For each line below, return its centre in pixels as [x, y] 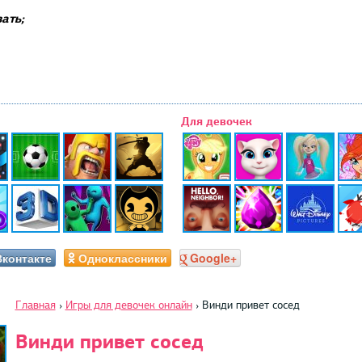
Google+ [213, 257]
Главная [35, 305]
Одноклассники [122, 257]
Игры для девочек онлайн [128, 305]
